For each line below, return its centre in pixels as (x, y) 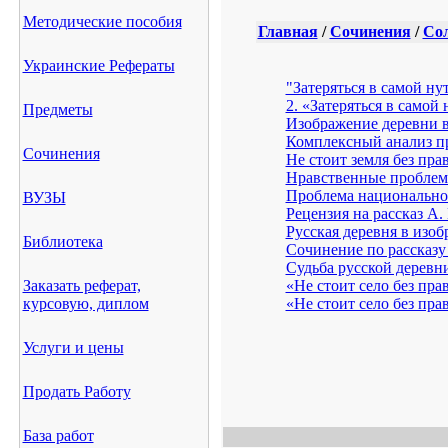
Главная (287, 31)
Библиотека (62, 241)
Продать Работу (76, 391)
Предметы (57, 109)
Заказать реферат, (81, 285)
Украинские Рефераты (98, 65)
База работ (58, 435)
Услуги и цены (73, 347)
